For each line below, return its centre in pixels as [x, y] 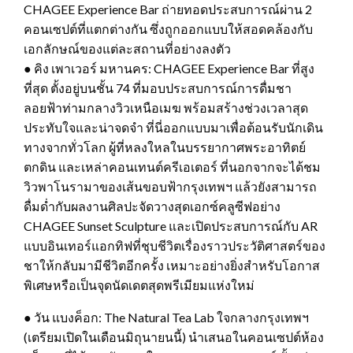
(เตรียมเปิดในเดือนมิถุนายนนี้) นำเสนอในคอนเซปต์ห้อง [174, 337]
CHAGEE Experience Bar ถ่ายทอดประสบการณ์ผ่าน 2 [168, 9]
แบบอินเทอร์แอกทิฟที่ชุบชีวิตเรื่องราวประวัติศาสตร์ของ [175, 246]
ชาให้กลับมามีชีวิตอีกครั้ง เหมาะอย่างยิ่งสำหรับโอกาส [172, 266]
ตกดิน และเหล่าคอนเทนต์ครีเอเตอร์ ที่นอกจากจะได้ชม [172, 167]
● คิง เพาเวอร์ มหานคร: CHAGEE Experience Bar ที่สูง [169, 69]
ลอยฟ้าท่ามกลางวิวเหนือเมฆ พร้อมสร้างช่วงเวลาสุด [166, 108]
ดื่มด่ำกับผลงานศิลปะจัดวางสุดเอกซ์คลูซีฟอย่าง [152, 206]
